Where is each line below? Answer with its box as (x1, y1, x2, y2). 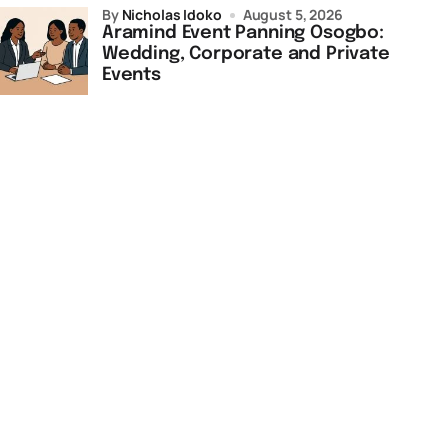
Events (102, 66, 161, 84)
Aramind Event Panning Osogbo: (102, 24, 384, 42)
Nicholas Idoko (121, 5, 222, 24)
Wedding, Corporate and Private (102, 45, 390, 63)
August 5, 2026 (242, 5, 343, 24)
